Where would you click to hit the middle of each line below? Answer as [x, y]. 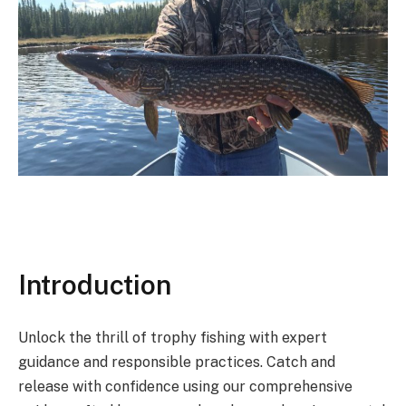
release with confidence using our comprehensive [185, 386]
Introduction [95, 285]
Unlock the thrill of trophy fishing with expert [173, 337]
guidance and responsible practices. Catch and [177, 362]
